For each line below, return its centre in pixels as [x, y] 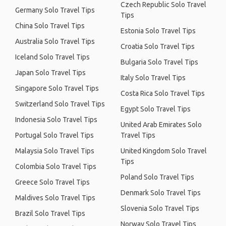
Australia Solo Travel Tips [55, 41]
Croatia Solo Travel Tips [158, 46]
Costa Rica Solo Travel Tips [163, 93]
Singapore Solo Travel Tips [57, 88]
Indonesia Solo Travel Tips [56, 120]
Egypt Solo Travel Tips [156, 109]
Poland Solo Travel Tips [157, 177]
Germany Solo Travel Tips [55, 10]
